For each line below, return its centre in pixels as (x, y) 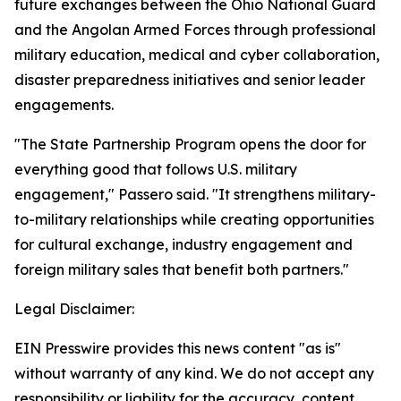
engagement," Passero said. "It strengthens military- (195, 194)
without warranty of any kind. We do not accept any (194, 373)
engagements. (64, 105)
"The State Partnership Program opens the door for (190, 144)
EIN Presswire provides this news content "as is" (178, 348)
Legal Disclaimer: (74, 309)
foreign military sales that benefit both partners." (182, 269)
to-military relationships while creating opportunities (194, 219)
